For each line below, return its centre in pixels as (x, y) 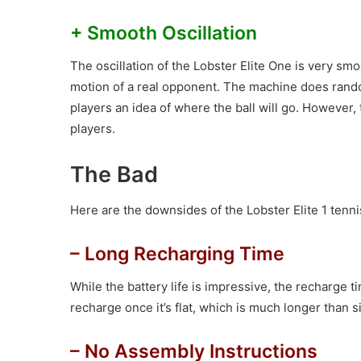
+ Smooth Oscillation (164, 33)
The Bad (114, 174)
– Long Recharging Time (177, 254)
